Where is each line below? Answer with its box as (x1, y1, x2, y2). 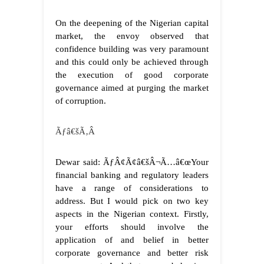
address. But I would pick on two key (55, 196, 209, 206)
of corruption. (55, 96, 106, 106)
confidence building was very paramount (55, 44, 209, 54)
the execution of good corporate (55, 70, 209, 80)
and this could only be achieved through (55, 57, 209, 67)
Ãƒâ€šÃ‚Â (55, 127, 97, 137)
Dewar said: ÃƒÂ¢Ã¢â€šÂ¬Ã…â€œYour (55, 157, 209, 167)
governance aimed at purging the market (55, 83, 209, 93)
